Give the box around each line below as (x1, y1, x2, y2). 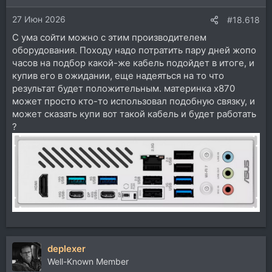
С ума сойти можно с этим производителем (12, 31, 206, 43)
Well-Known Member (47, 256, 129, 267)
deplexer (47, 243, 86, 255)
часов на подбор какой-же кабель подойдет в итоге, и (12, 56, 254, 69)
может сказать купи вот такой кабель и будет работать (12, 107, 256, 120)
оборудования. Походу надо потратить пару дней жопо (12, 44, 256, 56)
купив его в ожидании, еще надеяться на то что (12, 69, 224, 81)
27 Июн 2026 (12, 13, 66, 24)
